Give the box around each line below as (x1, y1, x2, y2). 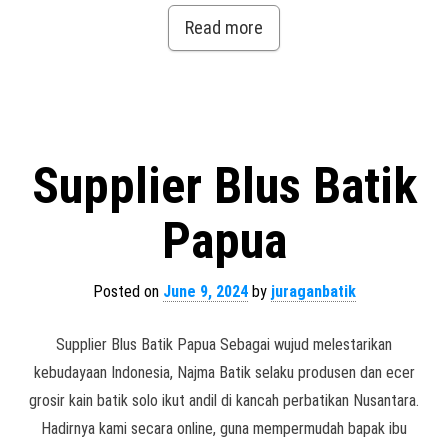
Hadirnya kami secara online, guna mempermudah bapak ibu (41, 419, 407, 438)
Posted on (92, 282, 163, 301)
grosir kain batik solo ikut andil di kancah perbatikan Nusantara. (29, 391, 419, 410)
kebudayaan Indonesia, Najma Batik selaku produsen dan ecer (33, 363, 415, 382)
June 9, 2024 (162, 282, 248, 301)
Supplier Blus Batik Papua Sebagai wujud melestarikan (56, 335, 392, 354)
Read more (185, 17, 263, 38)
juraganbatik (270, 282, 356, 301)
